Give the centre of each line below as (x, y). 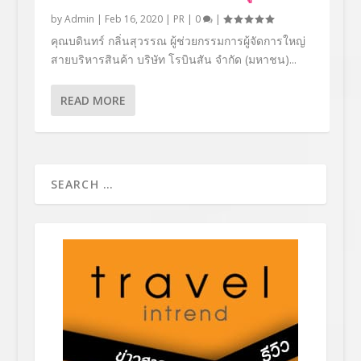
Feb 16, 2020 (133, 19)
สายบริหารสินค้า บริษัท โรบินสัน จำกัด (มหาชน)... (173, 59)
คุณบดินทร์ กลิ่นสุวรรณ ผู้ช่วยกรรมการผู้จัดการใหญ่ (178, 40)
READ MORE (93, 100)
